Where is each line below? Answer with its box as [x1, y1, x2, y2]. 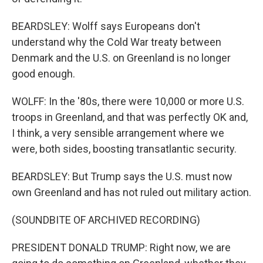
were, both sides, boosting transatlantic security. [12, 143, 237, 155]
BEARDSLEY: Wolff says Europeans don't [12, 20, 200, 32]
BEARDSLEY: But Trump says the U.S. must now [12, 170, 232, 183]
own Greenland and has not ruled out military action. [12, 186, 251, 198]
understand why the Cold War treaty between [12, 36, 221, 48]
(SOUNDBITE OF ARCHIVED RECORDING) [12, 214, 200, 226]
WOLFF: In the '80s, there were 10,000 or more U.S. [12, 95, 244, 107]
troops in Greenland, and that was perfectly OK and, [12, 111, 248, 123]
